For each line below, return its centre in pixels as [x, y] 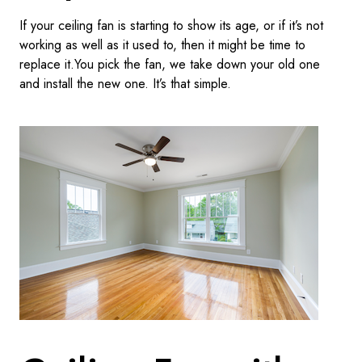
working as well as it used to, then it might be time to [162, 45]
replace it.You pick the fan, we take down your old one [169, 64]
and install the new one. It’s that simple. [125, 84]
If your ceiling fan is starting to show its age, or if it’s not [171, 25]
